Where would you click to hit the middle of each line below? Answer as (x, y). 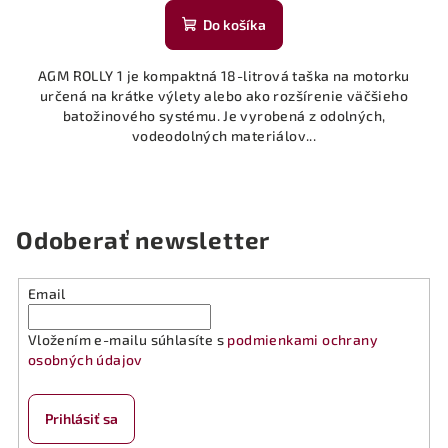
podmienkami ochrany (302, 339)
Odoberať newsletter (143, 239)
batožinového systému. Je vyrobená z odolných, (224, 115)
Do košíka (234, 24)
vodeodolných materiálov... (224, 135)
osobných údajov (85, 359)
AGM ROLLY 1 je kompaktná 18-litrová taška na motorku (224, 75)
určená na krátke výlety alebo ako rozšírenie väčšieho (224, 95)
